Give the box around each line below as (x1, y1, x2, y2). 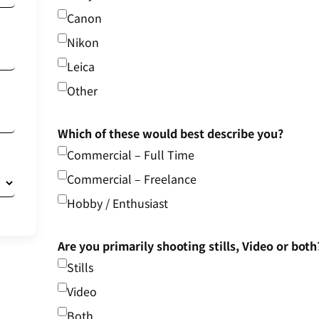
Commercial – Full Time (66, 146, 194, 164)
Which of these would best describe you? (57, 125, 283, 142)
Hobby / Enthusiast (66, 194, 168, 212)
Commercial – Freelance (66, 170, 197, 188)
